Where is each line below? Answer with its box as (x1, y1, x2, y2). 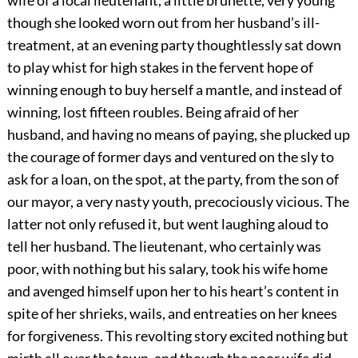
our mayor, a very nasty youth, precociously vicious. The (6, 193, 349, 211)
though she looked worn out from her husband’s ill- (6, 14, 320, 32)
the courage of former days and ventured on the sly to (6, 148, 334, 166)
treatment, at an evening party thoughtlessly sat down (6, 36, 341, 54)
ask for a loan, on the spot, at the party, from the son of (6, 170, 339, 189)
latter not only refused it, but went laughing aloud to (6, 215, 328, 233)
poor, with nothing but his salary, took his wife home (6, 260, 328, 278)
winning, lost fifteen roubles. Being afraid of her (6, 103, 299, 121)
